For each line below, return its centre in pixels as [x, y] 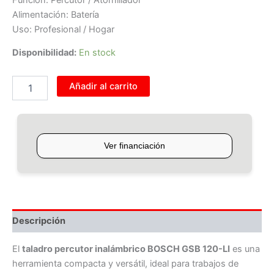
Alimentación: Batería [56, 14]
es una [245, 249]
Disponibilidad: [44, 53]
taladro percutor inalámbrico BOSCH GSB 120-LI [126, 249]
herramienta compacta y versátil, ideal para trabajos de [125, 263]
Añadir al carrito [103, 86]
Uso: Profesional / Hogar [63, 29]
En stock [97, 53]
